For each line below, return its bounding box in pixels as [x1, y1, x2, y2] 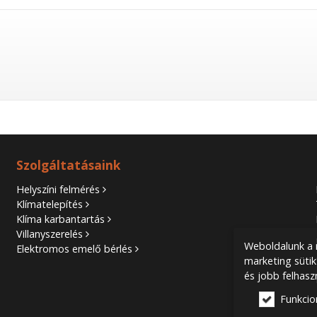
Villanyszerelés [16, 227, 83, 241]
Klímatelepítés [16, 197, 83, 212]
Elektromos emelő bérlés [16, 242, 133, 256]
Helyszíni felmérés [16, 183, 100, 197]
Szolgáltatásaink [16, 157, 121, 174]
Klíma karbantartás [16, 212, 105, 226]
